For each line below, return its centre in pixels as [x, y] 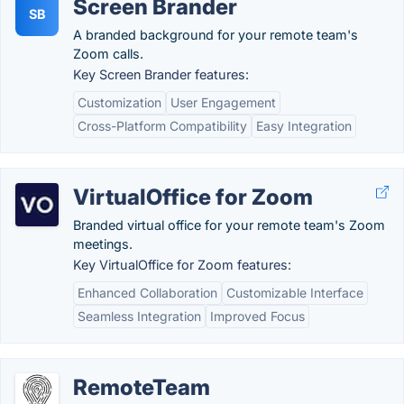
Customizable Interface [295, 293]
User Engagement [223, 102]
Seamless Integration [139, 316]
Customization [119, 102]
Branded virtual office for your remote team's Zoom [229, 225]
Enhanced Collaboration [147, 293]
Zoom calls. [108, 54]
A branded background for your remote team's [216, 35]
